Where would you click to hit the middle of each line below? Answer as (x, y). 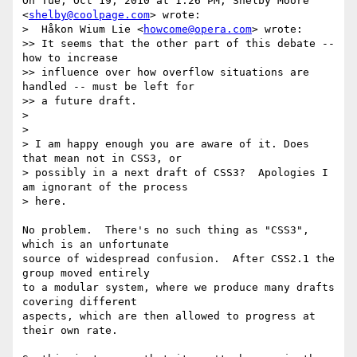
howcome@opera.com (198, 29)
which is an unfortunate (96, 245)
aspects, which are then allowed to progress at (169, 316)
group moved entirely (86, 273)
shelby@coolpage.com (89, 15)
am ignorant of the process (105, 187)
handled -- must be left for (108, 87)
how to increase (70, 58)
